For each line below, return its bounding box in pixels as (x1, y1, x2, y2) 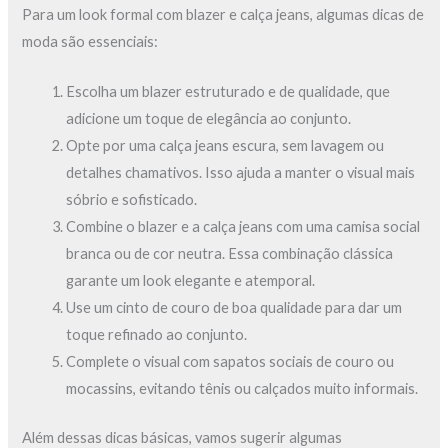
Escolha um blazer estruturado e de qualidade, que (66, 83, 391, 101)
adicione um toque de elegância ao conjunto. (66, 110, 352, 128)
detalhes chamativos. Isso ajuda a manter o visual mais (66, 164, 416, 182)
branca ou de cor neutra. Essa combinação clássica (66, 245, 394, 263)
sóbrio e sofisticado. (66, 191, 198, 209)
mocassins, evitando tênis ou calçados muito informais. (66, 380, 419, 398)
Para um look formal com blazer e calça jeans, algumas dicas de (22, 5, 425, 23)
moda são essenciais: (22, 32, 159, 50)
